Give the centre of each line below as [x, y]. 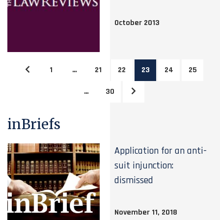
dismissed [134, 180]
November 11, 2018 [146, 212]
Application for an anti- [161, 151]
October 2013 [137, 23]
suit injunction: [144, 165]
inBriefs [34, 124]
